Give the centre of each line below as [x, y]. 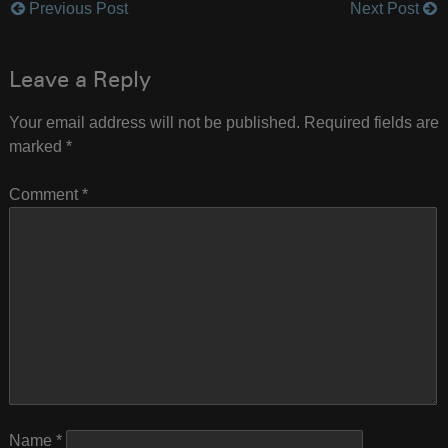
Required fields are [371, 122]
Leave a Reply [79, 81]
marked [37, 146]
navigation [95, 60]
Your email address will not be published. [154, 122]
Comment [45, 194]
